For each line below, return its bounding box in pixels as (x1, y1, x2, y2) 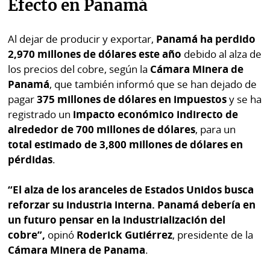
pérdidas (8, 152, 53, 166)
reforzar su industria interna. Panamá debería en (8, 198, 256, 212)
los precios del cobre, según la (8, 61, 151, 76)
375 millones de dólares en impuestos (37, 92, 227, 106)
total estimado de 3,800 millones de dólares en (8, 137, 243, 151)
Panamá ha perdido (156, 31, 256, 46)
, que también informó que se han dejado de (49, 77, 257, 91)
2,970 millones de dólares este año (8, 46, 182, 61)
